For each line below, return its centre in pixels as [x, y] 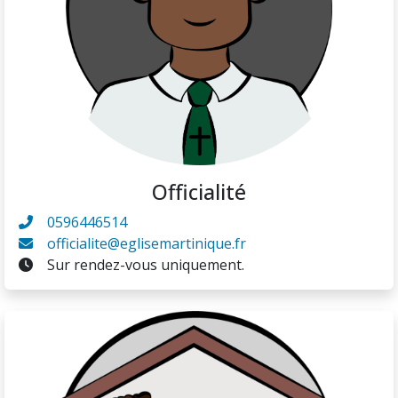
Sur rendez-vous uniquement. [146, 264]
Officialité [199, 191]
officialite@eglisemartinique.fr [147, 243]
